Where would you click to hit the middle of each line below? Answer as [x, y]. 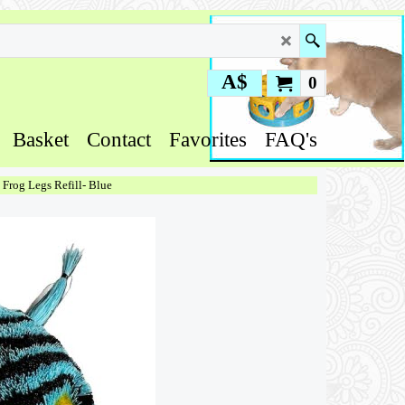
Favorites [208, 140]
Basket [41, 140]
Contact [119, 140]
